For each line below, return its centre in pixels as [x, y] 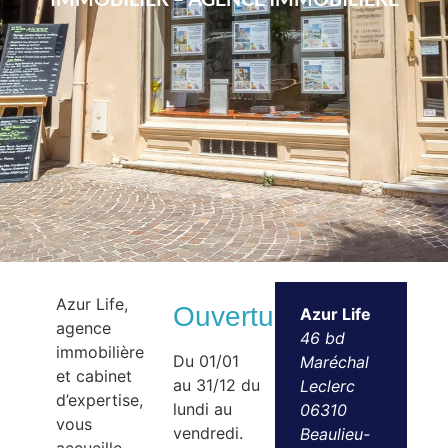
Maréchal [334, 362]
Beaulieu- [334, 434]
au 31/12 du [217, 385]
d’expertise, [100, 400]
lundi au [203, 409]
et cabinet [94, 376]
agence [84, 328]
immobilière [100, 352]
